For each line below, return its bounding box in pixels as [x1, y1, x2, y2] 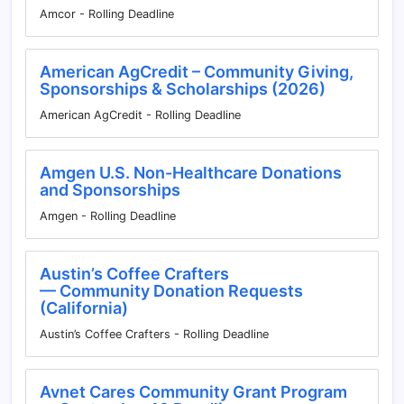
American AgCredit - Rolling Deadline [40, 108, 241, 122]
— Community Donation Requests [40, 281, 303, 300]
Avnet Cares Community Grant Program [40, 382, 347, 401]
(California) [40, 298, 128, 317]
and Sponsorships [40, 180, 180, 199]
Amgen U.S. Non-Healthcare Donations [40, 163, 342, 182]
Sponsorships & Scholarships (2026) [40, 79, 326, 98]
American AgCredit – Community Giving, [40, 62, 353, 81]
